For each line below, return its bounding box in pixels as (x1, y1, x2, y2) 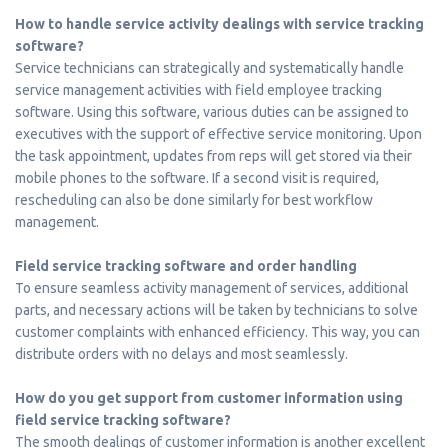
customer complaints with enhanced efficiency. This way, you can (15, 323, 420, 340)
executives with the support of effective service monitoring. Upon (15, 125, 422, 142)
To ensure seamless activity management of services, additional (15, 279, 409, 296)
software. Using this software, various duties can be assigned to (15, 103, 409, 120)
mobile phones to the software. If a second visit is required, (15, 169, 379, 186)
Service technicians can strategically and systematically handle (15, 59, 404, 76)
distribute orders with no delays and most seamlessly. (15, 345, 348, 362)
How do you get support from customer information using (15, 389, 403, 406)
